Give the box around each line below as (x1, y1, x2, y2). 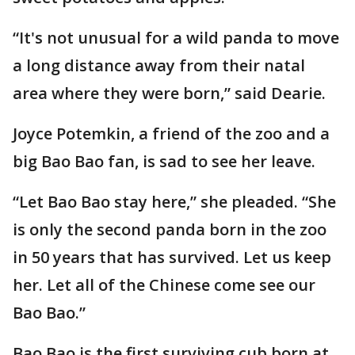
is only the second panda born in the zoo (13, 219, 326, 240)
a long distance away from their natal (13, 55, 305, 76)
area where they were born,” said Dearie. (13, 82, 326, 104)
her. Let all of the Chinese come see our (13, 274, 315, 296)
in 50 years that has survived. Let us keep (13, 246, 331, 268)
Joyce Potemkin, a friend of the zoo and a (13, 123, 330, 144)
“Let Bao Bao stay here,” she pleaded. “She (13, 191, 336, 212)
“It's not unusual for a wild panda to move (13, 27, 339, 48)
